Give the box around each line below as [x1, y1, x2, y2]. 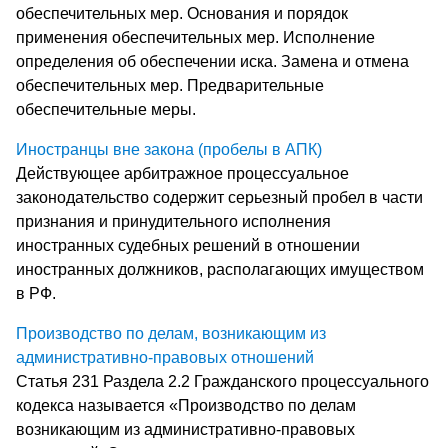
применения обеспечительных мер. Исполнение [16, 28, 375, 46]
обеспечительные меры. [16, 100, 196, 118]
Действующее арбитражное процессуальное [16, 164, 349, 182]
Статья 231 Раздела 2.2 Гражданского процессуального [16, 372, 429, 390]
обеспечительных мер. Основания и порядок [16, 4, 348, 22]
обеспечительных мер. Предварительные [16, 76, 324, 94]
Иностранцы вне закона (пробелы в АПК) [16, 140, 322, 158]
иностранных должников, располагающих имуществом [16, 260, 424, 278]
